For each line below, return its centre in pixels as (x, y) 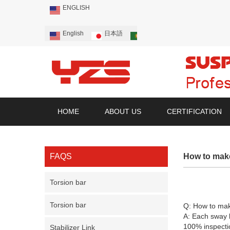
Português (158, 33)
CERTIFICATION (194, 111)
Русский (204, 33)
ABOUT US (123, 111)
